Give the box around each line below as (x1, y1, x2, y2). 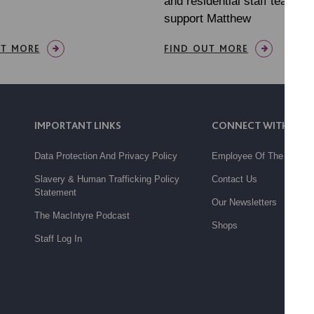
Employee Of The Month (212, 150, 311, 161)
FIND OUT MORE (164, 42, 248, 54)
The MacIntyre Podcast (34, 210, 130, 221)
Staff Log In (34, 233, 82, 244)
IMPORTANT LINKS (34, 118, 121, 132)
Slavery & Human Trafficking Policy (34, 173, 179, 184)
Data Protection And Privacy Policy (34, 150, 177, 161)
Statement (34, 186, 76, 198)
